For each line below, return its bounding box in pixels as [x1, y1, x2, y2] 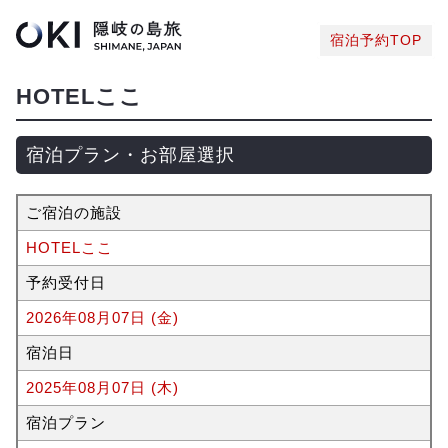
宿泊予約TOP [329, 32, 422, 48]
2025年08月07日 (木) [25, 379, 179, 396]
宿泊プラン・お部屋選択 [25, 145, 235, 165]
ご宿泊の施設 [25, 204, 122, 221]
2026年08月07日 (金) [25, 309, 179, 326]
